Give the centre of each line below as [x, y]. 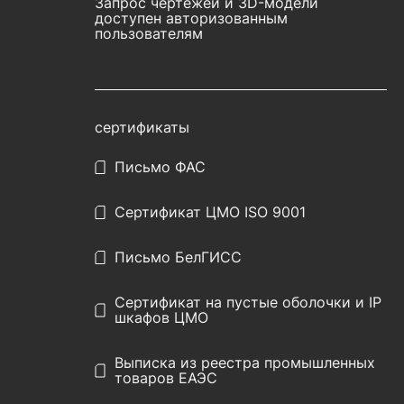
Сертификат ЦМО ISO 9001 [211, 212]
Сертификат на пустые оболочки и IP [248, 303]
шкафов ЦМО [162, 318]
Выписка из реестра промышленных [245, 363]
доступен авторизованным [192, 18]
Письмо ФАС [161, 167]
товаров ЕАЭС [166, 378]
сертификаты [142, 128]
